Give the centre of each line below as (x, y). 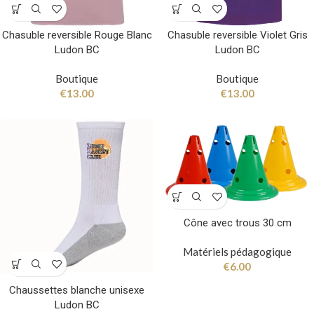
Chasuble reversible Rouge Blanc (77, 35)
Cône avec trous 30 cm (237, 223)
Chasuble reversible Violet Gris (237, 35)
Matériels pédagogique (237, 252)
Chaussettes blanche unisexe (77, 291)
